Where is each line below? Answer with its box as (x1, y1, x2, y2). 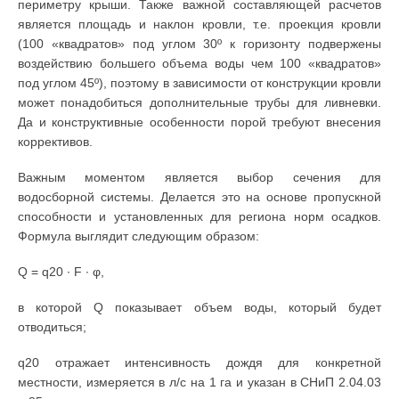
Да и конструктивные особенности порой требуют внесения (18, 114, 381, 129)
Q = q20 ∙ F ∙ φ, (18, 264, 104, 279)
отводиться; (18, 319, 86, 334)
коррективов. (18, 134, 93, 149)
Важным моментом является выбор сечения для (18, 169, 381, 184)
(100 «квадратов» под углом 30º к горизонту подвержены (18, 36, 381, 51)
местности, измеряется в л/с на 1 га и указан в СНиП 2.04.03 (18, 374, 381, 389)
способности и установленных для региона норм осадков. (18, 208, 381, 224)
